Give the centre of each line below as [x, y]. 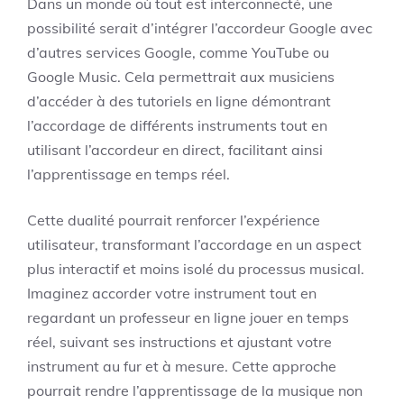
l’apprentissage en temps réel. [129, 174]
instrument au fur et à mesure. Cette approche [182, 366]
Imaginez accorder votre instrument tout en [172, 293]
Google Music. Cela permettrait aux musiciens [181, 77]
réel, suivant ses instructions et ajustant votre [179, 342]
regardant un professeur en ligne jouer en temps [188, 317]
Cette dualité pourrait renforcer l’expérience [174, 220]
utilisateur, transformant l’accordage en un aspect [194, 244]
